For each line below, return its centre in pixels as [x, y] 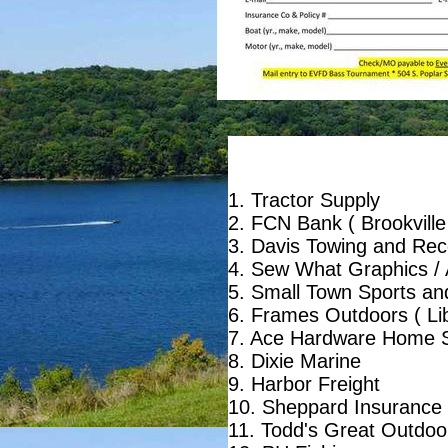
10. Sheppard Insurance [334, 407]
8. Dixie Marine [294, 361]
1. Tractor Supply [303, 200]
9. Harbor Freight [303, 384]
